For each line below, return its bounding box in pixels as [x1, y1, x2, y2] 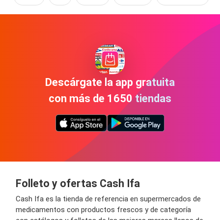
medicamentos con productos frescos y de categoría [16, 205, 191, 214]
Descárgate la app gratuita [45, 76, 175, 88]
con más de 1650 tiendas [49, 92, 171, 105]
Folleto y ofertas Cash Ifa [16, 177, 140, 190]
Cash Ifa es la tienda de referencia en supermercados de [16, 194, 201, 203]
